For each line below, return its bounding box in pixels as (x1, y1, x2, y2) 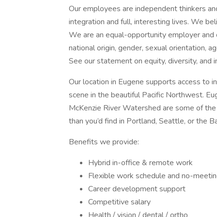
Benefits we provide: (69, 137, 139, 147)
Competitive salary (88, 197, 151, 207)
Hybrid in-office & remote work (88, 157, 193, 168)
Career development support (88, 184, 186, 194)
